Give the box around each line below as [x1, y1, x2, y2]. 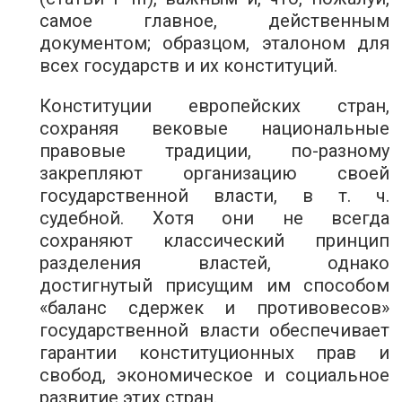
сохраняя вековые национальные [39, 118, 389, 139]
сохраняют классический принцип [39, 230, 389, 251]
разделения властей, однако [39, 252, 389, 274]
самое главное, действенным [39, 10, 389, 31]
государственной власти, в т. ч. [39, 185, 389, 206]
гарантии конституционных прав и [39, 342, 389, 363]
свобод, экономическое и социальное [39, 364, 389, 386]
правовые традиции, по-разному [39, 140, 389, 162]
